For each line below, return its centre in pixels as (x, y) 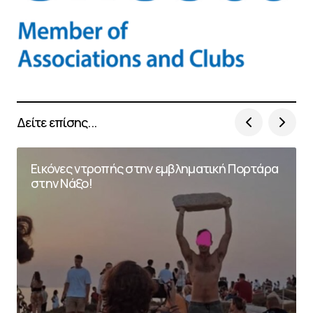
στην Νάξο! (61, 183)
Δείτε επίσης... (57, 122)
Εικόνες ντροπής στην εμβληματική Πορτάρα (155, 169)
